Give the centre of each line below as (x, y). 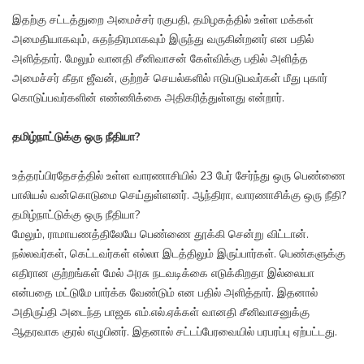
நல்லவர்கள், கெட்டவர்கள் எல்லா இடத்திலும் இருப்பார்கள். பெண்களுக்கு (179, 254)
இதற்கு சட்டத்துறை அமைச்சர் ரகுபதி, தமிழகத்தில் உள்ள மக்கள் (163, 20)
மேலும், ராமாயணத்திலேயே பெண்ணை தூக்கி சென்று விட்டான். (160, 235)
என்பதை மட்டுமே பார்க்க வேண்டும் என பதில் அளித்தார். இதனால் (165, 293)
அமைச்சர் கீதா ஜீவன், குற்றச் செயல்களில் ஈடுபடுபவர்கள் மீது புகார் (170, 79)
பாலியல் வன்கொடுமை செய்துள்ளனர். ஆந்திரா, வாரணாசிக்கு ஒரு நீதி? (179, 196)
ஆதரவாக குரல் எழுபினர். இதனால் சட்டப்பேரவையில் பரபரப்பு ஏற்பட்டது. (175, 332)
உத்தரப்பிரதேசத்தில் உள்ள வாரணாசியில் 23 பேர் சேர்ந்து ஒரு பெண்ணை (179, 176)
